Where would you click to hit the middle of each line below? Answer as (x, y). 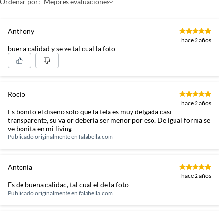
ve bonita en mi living (40, 128)
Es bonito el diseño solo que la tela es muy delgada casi (90, 112)
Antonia (20, 167)
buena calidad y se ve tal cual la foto (62, 49)
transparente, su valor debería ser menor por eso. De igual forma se (109, 120)
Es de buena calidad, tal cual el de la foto (68, 185)
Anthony (21, 31)
